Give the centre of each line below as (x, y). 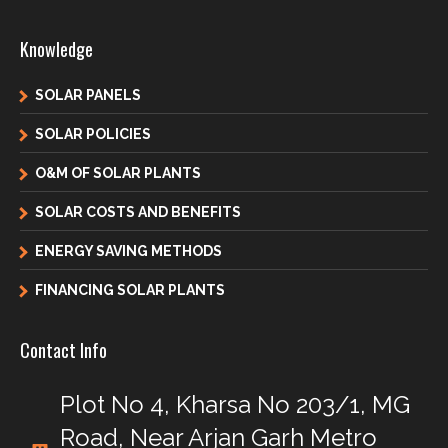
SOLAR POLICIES (93, 134)
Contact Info (63, 350)
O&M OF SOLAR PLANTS (118, 173)
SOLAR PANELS (88, 95)
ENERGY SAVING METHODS (128, 251)
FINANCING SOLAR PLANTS (130, 290)
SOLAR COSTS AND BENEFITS (138, 212)
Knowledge (56, 49)
